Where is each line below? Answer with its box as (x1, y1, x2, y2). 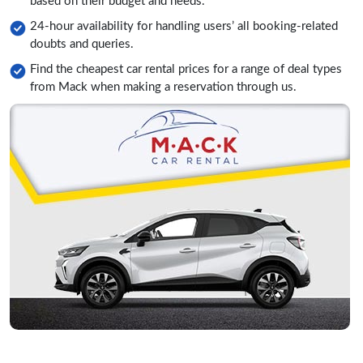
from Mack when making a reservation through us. (30, 81, 297, 94)
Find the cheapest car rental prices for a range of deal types (30, 63, 342, 76)
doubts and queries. (30, 38, 134, 51)
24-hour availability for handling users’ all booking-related (30, 20, 338, 33)
